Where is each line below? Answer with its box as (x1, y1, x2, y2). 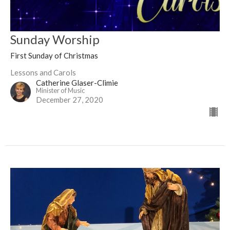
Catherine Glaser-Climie (36, 78, 118, 87)
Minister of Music (36, 86, 85, 94)
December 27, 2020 (36, 94, 103, 104)
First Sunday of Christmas (10, 50, 98, 60)
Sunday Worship (10, 31, 100, 47)
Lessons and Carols (10, 67, 76, 77)
